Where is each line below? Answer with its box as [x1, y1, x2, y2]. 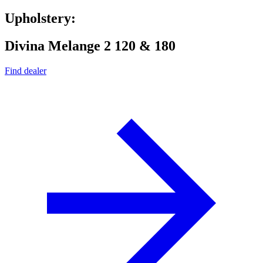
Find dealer [5, 65, 46, 76]
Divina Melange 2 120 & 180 [5, 38, 176, 54]
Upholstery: [5, 11, 76, 26]
